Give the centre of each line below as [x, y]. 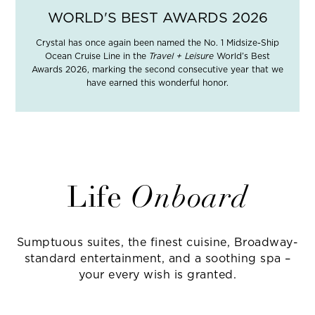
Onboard [189, 199]
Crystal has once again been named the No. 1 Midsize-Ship [157, 43]
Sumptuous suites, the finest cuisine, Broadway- [157, 242]
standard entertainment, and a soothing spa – [157, 258]
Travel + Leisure [183, 56]
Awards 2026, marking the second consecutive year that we [157, 69]
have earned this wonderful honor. [157, 83]
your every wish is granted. [157, 275]
